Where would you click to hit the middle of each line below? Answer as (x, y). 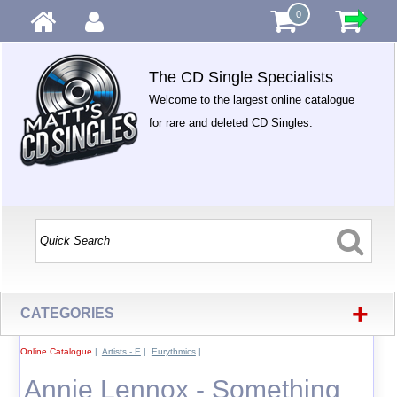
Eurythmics (173, 351)
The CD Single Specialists (241, 77)
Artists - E (121, 351)
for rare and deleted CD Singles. (231, 123)
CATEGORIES (68, 313)
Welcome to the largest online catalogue (252, 100)
